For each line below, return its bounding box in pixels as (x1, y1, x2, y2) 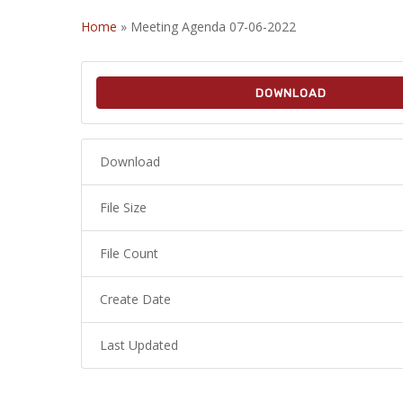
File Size (100, 199, 147, 216)
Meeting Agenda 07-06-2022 (130, 18, 296, 35)
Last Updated (100, 336, 178, 354)
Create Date (100, 291, 171, 308)
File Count (100, 245, 158, 262)
